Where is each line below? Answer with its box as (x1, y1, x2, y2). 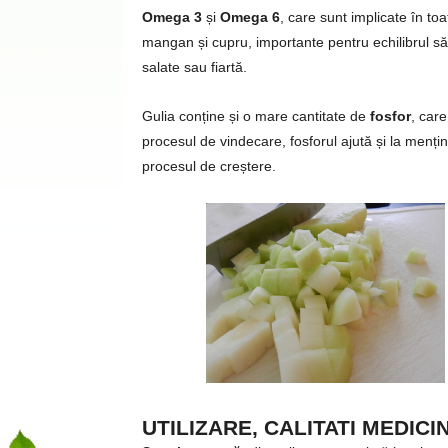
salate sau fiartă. (142, 59, 247, 75)
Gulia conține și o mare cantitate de (142, 108, 366, 124)
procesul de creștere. (142, 158, 276, 174)
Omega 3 (142, 9, 202, 25)
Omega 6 (220, 9, 280, 25)
